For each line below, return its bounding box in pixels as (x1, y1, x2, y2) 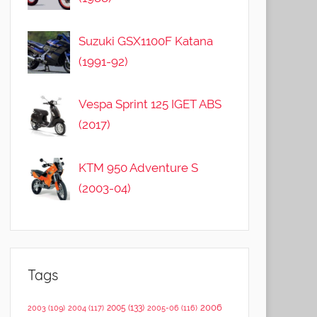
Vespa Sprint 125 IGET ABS (79, 97, 222, 112)
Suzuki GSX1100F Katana (79, 33, 214, 48)
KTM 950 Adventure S (79, 161, 199, 175)
